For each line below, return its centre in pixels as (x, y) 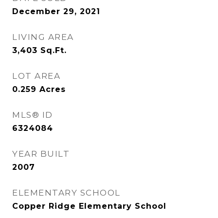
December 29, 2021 (56, 11)
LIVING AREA (43, 37)
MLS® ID (33, 115)
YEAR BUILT (41, 154)
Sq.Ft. (54, 50)
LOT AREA (36, 76)
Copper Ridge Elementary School (89, 206)
